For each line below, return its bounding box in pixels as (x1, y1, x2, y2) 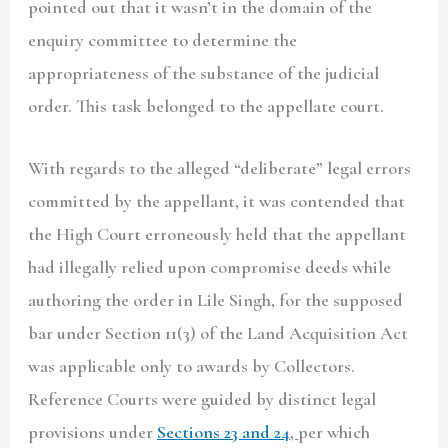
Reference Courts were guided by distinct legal (28, 388, 377, 411)
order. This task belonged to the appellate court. (28, 95, 389, 118)
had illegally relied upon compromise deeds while (28, 256, 392, 279)
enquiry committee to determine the (28, 29, 298, 52)
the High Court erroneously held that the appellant (28, 223, 407, 246)
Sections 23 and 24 (157, 421, 291, 444)
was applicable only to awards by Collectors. (28, 355, 356, 378)
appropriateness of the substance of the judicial (28, 62, 380, 85)
